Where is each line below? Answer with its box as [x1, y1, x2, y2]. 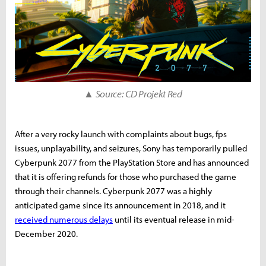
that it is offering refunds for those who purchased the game [15, 170, 236, 182]
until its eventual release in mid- [113, 213, 235, 225]
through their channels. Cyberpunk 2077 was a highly [15, 185, 212, 197]
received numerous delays [15, 213, 113, 225]
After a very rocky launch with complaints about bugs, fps [15, 128, 227, 140]
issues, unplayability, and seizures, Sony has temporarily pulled [15, 142, 247, 154]
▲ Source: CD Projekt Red [84, 87, 182, 100]
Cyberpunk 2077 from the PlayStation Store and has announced [15, 156, 249, 168]
